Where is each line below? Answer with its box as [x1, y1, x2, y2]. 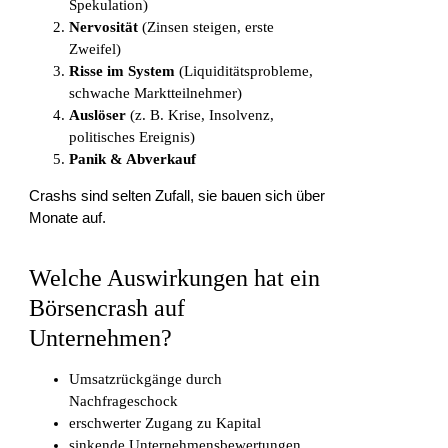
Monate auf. [29, 209, 107, 227]
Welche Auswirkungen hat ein [29, 265, 321, 292]
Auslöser [69, 107, 127, 124]
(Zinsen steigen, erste [138, 19, 275, 36]
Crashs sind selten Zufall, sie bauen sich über [29, 187, 326, 205]
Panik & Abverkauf [69, 151, 197, 168]
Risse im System [69, 63, 176, 80]
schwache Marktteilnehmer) [69, 85, 243, 102]
